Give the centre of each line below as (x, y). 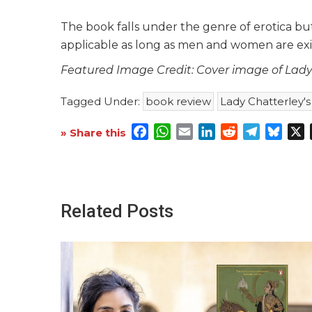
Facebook (176, 131)
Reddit (256, 131)
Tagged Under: (102, 101)
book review (178, 101)
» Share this (95, 133)
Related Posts (117, 211)
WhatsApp (200, 131)
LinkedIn (240, 131)
